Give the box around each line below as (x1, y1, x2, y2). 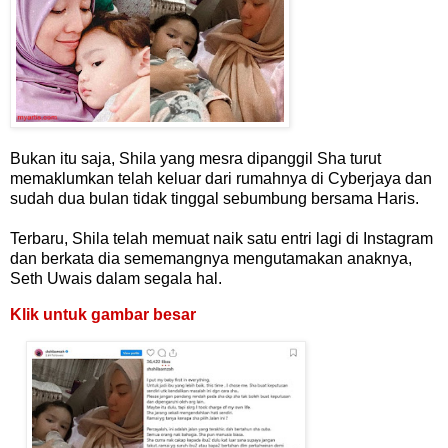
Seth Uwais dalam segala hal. (10, 270, 222, 288)
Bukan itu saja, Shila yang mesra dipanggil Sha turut (10, 150, 381, 168)
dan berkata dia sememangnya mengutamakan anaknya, (10, 250, 412, 268)
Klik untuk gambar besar (10, 305, 196, 323)
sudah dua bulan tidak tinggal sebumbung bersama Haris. (10, 190, 419, 208)
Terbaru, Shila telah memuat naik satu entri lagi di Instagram (10, 230, 433, 248)
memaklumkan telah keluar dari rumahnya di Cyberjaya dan (10, 170, 432, 188)
